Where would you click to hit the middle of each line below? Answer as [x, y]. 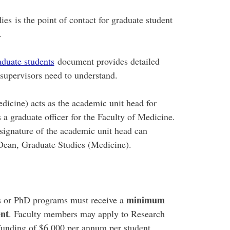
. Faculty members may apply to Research [87, 214]
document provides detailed [107, 61]
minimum [145, 200]
